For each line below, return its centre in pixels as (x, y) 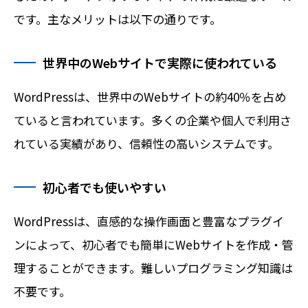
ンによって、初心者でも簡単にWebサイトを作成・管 (154, 245)
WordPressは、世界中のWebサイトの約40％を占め (150, 97)
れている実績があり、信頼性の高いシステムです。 (146, 144)
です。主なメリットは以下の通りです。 (118, 19)
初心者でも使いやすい (104, 187)
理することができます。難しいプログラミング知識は (153, 268)
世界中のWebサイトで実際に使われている (160, 63)
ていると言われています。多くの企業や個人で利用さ (153, 120)
